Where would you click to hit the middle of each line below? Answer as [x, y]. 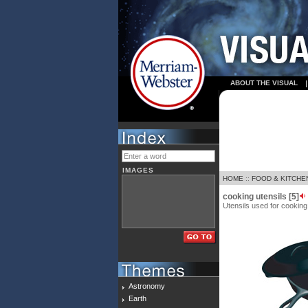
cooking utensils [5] [261, 197]
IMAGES [138, 170]
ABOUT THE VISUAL [264, 83]
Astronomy [147, 286]
